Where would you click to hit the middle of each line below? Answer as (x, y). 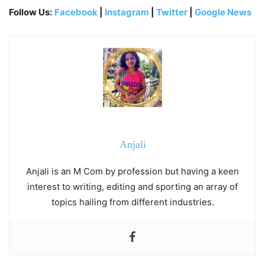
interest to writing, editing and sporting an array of (132, 186)
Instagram (127, 12)
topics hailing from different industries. (132, 202)
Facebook (76, 12)
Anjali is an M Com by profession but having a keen (132, 171)
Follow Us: (30, 12)
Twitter (173, 12)
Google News (223, 12)
